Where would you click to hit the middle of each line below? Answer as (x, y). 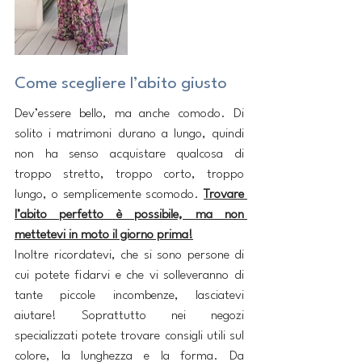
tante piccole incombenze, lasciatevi (129, 296)
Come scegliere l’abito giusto (121, 84)
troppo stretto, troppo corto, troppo (129, 175)
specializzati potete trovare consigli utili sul (129, 337)
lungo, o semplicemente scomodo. (109, 195)
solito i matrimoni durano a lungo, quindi (129, 135)
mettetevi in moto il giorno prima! (104, 236)
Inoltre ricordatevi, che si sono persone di (129, 256)
